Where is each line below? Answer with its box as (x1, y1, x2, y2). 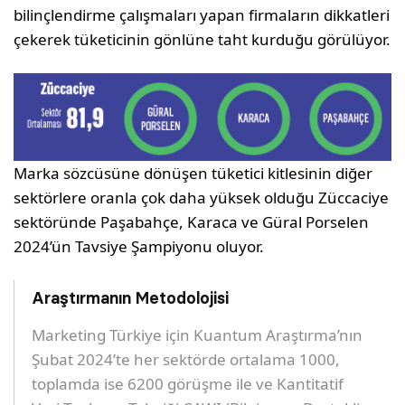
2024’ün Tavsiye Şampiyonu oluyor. (14, 236, 265, 258)
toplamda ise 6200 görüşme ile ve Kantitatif (32, 373, 344, 395)
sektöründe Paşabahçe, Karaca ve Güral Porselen (14, 212, 370, 233)
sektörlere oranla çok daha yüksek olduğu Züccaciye (14, 187, 390, 209)
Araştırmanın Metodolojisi (32, 287, 229, 309)
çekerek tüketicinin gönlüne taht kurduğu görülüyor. (14, 29, 391, 50)
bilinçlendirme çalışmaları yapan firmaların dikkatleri (14, 5, 391, 25)
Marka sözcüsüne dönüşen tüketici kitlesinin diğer (14, 163, 373, 184)
